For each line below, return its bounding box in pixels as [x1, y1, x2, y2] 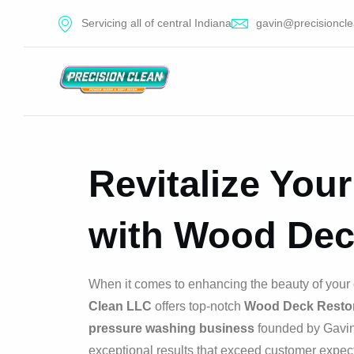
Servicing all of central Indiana [81, 17, 232, 29]
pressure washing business [88, 322, 254, 336]
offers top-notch [152, 299, 244, 314]
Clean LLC [88, 299, 152, 314]
